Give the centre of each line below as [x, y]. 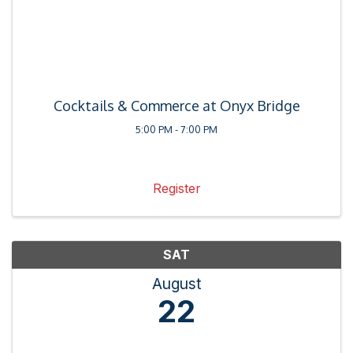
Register [176, 189]
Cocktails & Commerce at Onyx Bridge [176, 106]
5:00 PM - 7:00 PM [176, 130]
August [176, 284]
